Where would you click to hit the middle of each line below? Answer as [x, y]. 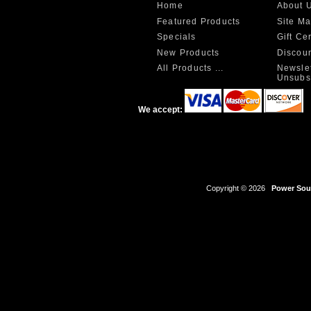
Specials [177, 37]
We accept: [160, 110]
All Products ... [191, 68]
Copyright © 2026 [237, 188]
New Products [188, 52]
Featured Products [199, 21]
